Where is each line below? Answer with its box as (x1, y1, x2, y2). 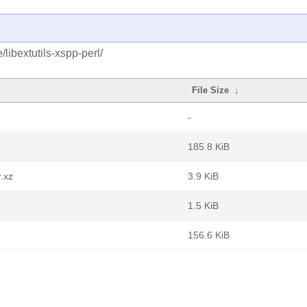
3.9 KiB (188, 171, 219, 182)
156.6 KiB (188, 230, 230, 241)
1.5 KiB (188, 200, 219, 211)
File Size (192, 85, 230, 95)
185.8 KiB (188, 141, 230, 152)
